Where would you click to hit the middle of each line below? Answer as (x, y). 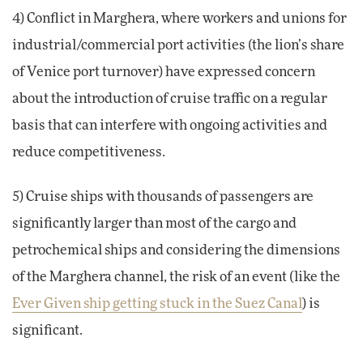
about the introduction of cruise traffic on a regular (170, 98)
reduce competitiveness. (89, 152)
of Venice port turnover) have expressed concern (164, 72)
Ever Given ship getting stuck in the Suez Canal (157, 304)
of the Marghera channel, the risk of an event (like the (176, 278)
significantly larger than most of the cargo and (154, 224)
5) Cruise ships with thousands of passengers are (163, 197)
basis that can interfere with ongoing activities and (170, 125)
